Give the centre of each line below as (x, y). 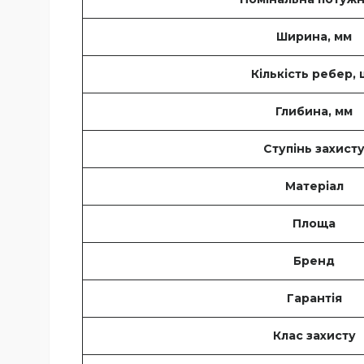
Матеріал (314, 186)
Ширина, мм (314, 36)
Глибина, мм (314, 111)
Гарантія (314, 298)
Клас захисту (314, 335)
